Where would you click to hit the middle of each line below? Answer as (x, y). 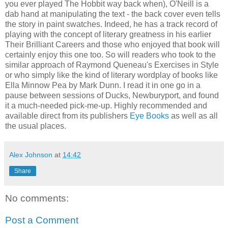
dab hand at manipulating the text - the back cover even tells (113, 14)
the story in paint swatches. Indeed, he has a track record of (111, 24)
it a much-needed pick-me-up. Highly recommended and (106, 105)
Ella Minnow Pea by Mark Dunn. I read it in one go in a (103, 85)
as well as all (193, 116)
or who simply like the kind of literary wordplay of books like (111, 75)
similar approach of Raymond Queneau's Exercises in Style (112, 65)
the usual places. (36, 126)
